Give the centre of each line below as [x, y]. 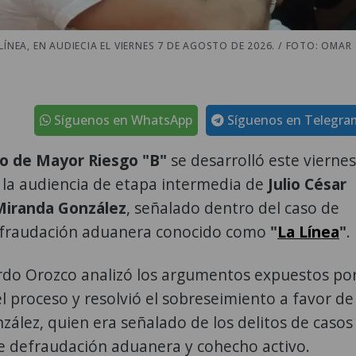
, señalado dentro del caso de [233, 207]
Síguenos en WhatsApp [122, 120]
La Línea [308, 231]
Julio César [307, 184]
